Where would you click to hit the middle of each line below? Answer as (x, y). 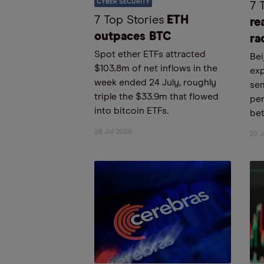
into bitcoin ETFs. (131, 111)
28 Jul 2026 (113, 132)
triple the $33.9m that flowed (156, 97)
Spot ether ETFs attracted (150, 54)
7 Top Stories (129, 20)
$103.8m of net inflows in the (156, 68)
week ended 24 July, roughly (155, 82)
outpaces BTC (133, 37)
